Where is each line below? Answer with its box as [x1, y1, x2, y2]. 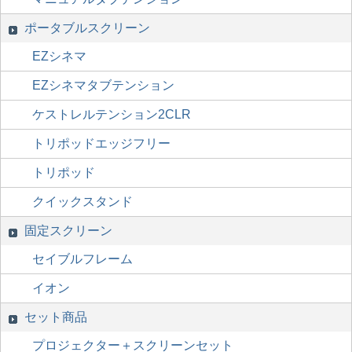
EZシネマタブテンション [32, 79, 174, 93]
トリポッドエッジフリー [32, 137, 170, 151]
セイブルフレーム [32, 252, 133, 266]
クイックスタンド [32, 195, 133, 209]
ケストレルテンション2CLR [32, 108, 191, 122]
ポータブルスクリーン [24, 21, 150, 35]
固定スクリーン [24, 224, 112, 238]
